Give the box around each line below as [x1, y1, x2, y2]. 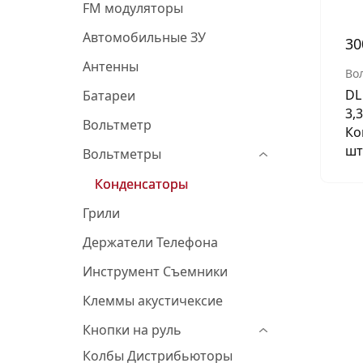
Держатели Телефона [83, 233, 218, 251]
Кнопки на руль [83, 321, 181, 339]
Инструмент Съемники [83, 263, 228, 280]
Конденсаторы [95, 175, 188, 193]
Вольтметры [83, 145, 161, 163]
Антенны [83, 58, 139, 75]
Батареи [83, 87, 135, 105]
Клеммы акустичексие [83, 292, 223, 310]
